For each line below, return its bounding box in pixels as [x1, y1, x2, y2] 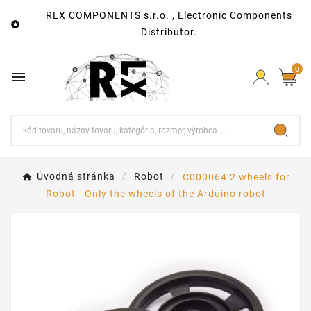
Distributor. [140, 26, 197, 37]
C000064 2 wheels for [182, 171, 290, 183]
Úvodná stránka [36, 171, 115, 183]
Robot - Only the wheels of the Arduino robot [45, 187, 266, 199]
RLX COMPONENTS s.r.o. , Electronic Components [45, 10, 292, 21]
